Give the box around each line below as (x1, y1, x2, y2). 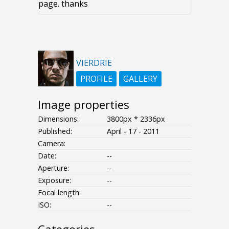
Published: (38, 126, 72, 136)
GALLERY (123, 73, 157, 85)
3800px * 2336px (107, 114, 165, 124)
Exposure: (38, 175, 71, 186)
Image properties (38, 97, 129, 113)
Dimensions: (38, 114, 79, 124)
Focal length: (38, 188, 81, 198)
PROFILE (80, 73, 112, 85)
